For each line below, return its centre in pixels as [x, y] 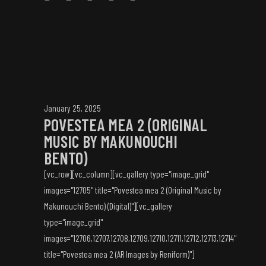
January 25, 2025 [72, 108]
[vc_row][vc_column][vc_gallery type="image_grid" [126, 174]
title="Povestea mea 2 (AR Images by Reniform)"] [119, 254]
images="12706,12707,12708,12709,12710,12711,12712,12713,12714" [140, 238]
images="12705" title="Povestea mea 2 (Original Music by [133, 190]
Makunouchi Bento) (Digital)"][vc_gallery [108, 206]
